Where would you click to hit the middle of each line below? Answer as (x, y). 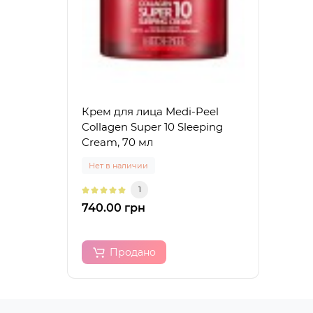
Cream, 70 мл (117, 143)
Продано (133, 253)
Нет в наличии (118, 166)
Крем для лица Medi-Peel (150, 112)
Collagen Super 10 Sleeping (152, 127)
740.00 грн (114, 208)
